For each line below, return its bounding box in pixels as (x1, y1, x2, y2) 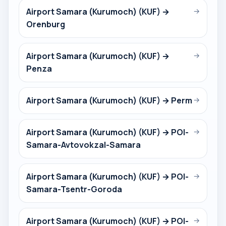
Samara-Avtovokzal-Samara (26, 139, 141, 150)
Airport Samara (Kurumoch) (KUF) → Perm (26, 95, 192, 106)
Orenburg (26, 19, 65, 30)
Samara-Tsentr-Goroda (26, 184, 122, 195)
